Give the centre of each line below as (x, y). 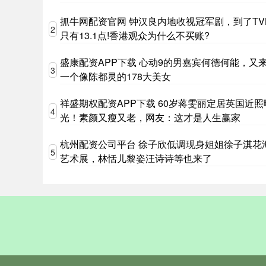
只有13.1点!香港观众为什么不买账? (135, 35)
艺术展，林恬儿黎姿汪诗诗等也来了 (136, 158)
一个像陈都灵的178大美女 (115, 76)
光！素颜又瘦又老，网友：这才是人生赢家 (150, 117)
